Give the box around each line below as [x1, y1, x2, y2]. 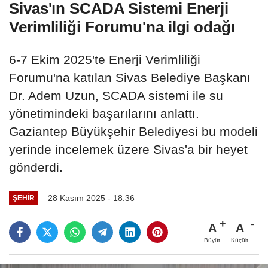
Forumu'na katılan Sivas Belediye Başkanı [9, 71, 251, 85]
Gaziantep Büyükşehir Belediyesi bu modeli [9, 124, 258, 139]
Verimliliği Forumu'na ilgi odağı [9, 18, 235, 36]
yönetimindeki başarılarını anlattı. [9, 106, 199, 121]
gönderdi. [9, 160, 63, 175]
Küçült [231, 236, 248, 243]
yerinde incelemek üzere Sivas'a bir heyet [9, 142, 248, 157]
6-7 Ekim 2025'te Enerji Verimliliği [9, 53, 200, 67]
